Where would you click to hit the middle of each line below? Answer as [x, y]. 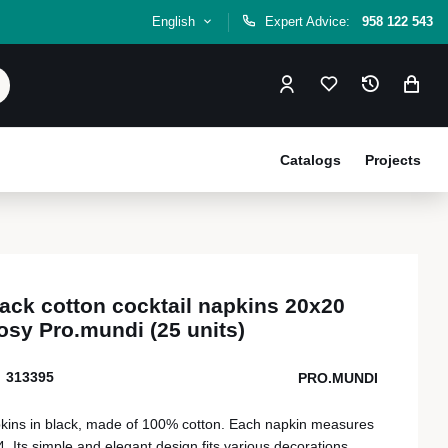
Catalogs [310, 160]
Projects [393, 160]
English [176, 21]
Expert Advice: [309, 21]
